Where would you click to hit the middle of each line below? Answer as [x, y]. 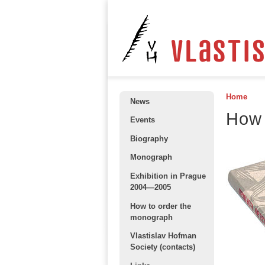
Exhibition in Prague [168, 176]
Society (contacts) [163, 247]
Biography [149, 138]
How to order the [161, 206]
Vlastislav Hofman [163, 236]
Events [143, 120]
